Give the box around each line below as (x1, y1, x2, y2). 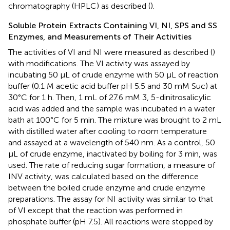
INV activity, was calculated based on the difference (8, 171, 199, 181)
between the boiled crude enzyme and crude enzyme (8, 182, 205, 193)
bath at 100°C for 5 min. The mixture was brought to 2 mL (8, 114, 221, 125)
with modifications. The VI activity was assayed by (8, 58, 190, 68)
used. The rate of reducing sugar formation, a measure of (8, 160, 215, 170)
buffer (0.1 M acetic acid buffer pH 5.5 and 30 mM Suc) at (8, 81, 217, 91)
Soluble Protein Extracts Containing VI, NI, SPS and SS (8, 20, 217, 30)
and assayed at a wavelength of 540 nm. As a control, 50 (8, 137, 215, 147)
